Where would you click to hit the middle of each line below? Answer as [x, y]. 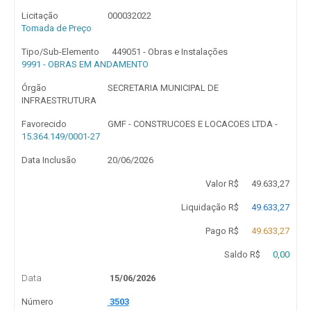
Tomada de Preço [57, 28]
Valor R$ [222, 184]
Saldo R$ [242, 254]
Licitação [40, 16]
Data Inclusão [49, 160]
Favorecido [44, 124]
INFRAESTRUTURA [59, 100]
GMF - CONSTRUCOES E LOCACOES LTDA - [192, 124]
